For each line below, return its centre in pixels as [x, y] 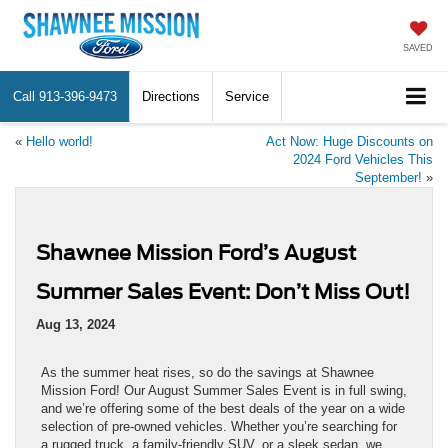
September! [388, 177]
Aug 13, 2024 [75, 324]
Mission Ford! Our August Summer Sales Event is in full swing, [224, 390]
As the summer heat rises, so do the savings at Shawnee [207, 372]
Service [247, 96]
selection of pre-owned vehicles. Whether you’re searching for [219, 426]
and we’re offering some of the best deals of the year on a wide [223, 408]
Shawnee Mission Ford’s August [196, 252]
